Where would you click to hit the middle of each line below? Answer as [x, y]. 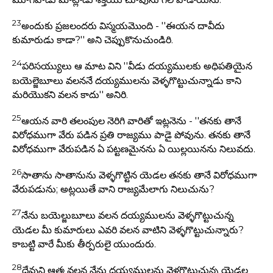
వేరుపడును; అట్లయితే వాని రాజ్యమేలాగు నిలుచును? [113, 190]
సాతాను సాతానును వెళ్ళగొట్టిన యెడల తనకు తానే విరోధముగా [139, 175]
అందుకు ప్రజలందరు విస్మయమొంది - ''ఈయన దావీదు [123, 26]
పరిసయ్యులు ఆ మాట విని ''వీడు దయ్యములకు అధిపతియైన [137, 66]
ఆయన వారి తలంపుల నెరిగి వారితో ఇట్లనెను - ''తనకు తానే [131, 121]
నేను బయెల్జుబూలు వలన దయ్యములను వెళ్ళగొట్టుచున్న [128, 216]
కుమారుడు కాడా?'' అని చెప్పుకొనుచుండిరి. [93, 40]
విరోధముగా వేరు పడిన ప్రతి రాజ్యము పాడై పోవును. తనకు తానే [131, 135]
